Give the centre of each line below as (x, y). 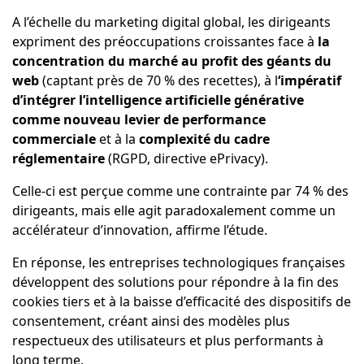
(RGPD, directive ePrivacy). (188, 159)
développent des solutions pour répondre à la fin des (175, 282)
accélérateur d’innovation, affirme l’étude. (139, 230)
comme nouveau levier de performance (139, 120)
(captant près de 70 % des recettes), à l (158, 81)
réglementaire (60, 159)
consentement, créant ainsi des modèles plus (151, 321)
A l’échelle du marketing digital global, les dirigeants (171, 22)
